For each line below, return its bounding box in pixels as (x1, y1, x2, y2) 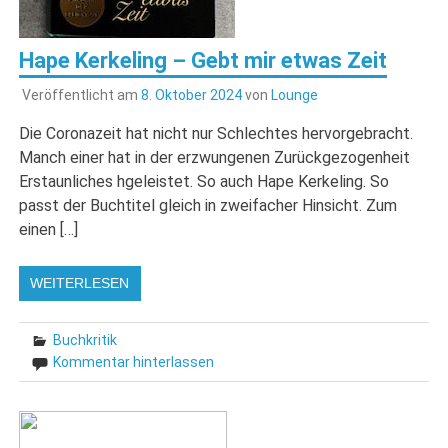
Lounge (270, 87, 318, 104)
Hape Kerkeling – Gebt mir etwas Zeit (19, 47, 388, 73)
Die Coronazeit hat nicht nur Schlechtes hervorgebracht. (19, 124, 414, 144)
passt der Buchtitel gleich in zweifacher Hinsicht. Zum (19, 196, 398, 216)
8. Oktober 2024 (140, 87, 242, 104)
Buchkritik (53, 332, 118, 349)
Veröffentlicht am (21, 87, 141, 104)
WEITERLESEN (30, 275, 130, 292)
